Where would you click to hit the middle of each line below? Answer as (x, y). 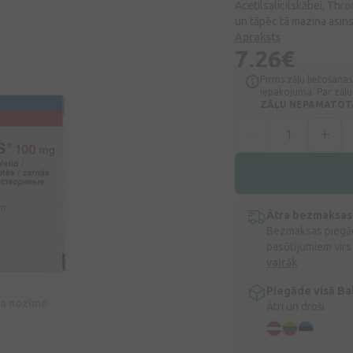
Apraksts (258, 37)
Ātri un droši (295, 307)
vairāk (282, 262)
